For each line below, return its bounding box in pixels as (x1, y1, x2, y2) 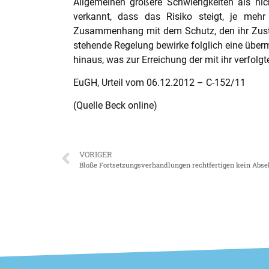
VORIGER (79, 149, 112, 159)
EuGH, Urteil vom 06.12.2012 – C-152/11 (73, 76, 246, 88)
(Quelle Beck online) (73, 100, 157, 112)
